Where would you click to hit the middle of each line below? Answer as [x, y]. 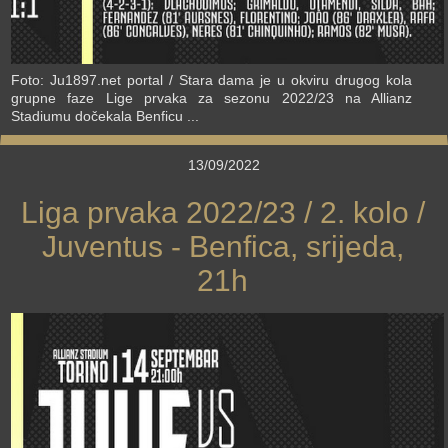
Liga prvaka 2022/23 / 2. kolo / [222, 212]
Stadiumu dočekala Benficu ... [105, 115]
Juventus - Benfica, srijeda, [222, 246]
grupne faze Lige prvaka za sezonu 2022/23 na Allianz [211, 97]
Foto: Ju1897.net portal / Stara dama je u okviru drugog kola [211, 79]
